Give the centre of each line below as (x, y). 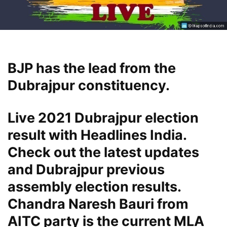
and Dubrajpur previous (86, 170)
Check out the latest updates (103, 153)
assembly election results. (94, 187)
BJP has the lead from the (92, 68)
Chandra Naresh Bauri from (98, 204)
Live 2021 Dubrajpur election (103, 118)
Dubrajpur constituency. (89, 86)
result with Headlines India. (97, 135)
